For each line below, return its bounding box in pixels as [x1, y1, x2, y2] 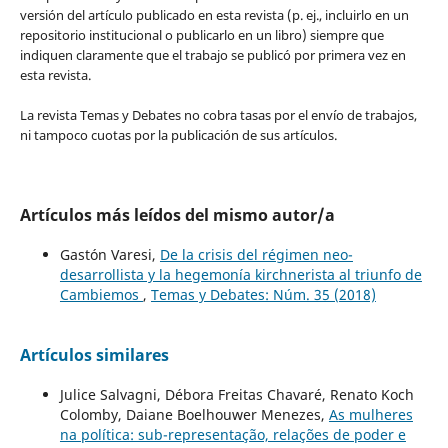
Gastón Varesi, [59, 244, 160, 264]
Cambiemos [59, 284, 143, 304]
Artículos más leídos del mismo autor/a [19, 203, 335, 226]
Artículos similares [19, 343, 169, 366]
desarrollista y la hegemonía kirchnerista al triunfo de [59, 264, 422, 284]
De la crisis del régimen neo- [159, 244, 353, 264]
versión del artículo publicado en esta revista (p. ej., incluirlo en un [19, 5, 409, 24]
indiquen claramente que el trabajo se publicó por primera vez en [19, 45, 406, 64]
